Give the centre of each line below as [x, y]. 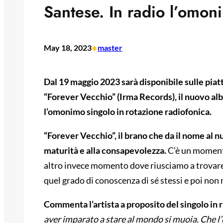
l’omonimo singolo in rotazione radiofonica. [128, 112]
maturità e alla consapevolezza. [106, 151]
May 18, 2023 [68, 48]
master [110, 48]
